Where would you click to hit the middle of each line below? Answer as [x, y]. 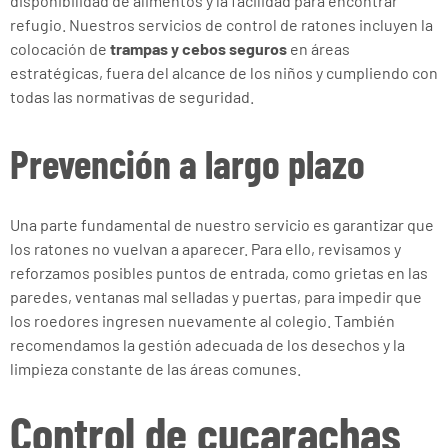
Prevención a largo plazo [187, 163]
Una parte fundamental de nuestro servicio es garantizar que [222, 224]
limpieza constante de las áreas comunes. [155, 368]
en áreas [318, 48]
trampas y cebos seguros [198, 48]
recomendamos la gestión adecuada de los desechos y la [207, 344]
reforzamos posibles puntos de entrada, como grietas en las [219, 272]
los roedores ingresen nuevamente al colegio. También [202, 320]
